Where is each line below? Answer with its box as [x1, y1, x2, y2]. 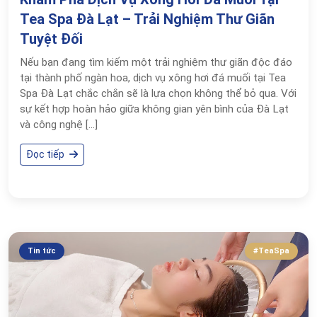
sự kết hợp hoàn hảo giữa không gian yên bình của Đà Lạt [20, 103, 289, 115]
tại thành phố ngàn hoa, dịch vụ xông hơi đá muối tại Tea [20, 71, 286, 84]
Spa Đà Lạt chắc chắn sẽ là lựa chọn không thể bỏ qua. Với [20, 87, 296, 100]
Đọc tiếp [26, 149, 67, 160]
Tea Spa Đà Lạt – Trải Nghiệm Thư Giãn [20, 11, 275, 28]
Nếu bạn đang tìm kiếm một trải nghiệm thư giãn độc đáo [20, 56, 292, 69]
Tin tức [28, 246, 56, 255]
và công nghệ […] [20, 118, 98, 131]
